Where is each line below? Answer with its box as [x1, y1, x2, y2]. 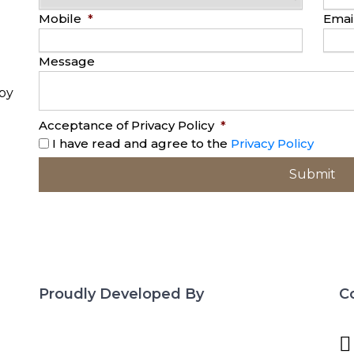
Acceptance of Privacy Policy [39, 118, 214, 133]
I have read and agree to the [52, 136, 231, 152]
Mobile [39, 11, 81, 26]
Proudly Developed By [39, 285, 204, 303]
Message [39, 54, 95, 69]
